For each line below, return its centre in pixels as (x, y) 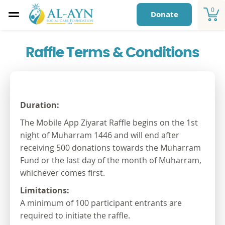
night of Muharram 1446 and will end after (100, 135)
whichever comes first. (63, 173)
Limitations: (46, 190)
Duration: (40, 105)
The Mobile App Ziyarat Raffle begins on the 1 (105, 123)
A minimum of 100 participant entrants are (101, 203)
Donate (164, 14)
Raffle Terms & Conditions (113, 53)
